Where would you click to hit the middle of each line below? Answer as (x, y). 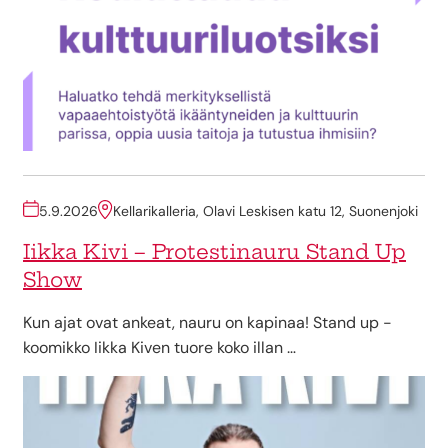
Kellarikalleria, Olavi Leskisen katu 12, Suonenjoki (265, 210)
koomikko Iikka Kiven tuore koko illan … (159, 347)
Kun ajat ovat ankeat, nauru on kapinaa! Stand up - (207, 322)
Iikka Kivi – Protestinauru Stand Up (214, 251)
